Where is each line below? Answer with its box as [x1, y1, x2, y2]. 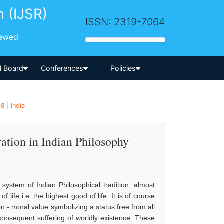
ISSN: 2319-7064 [85, 15, 165, 28]
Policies [110, 63, 136, 72]
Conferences [41, 63, 84, 72]
